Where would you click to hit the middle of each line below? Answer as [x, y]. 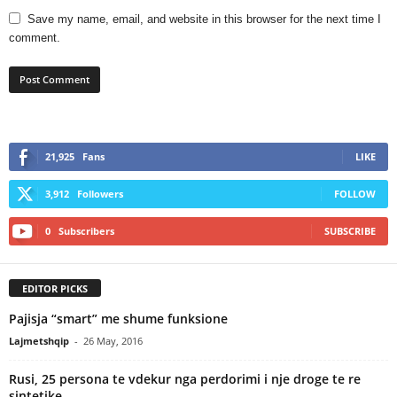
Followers [100, 193]
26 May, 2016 [113, 340]
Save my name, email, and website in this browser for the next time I [204, 19]
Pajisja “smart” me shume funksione [118, 318]
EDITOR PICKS [55, 288]
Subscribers [86, 230]
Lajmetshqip [39, 340]
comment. [35, 37]
